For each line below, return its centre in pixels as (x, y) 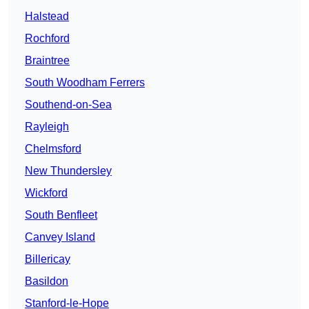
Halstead (47, 17)
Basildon (47, 281)
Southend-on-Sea (68, 105)
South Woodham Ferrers (85, 83)
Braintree (47, 61)
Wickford (46, 193)
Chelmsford (53, 149)
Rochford (47, 39)
